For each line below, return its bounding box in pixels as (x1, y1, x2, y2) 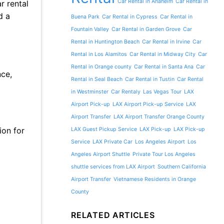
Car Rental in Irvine (142, 38, 190, 45)
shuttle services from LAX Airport (71, 163, 155, 170)
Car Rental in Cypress (102, 13, 157, 20)
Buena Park (71, 13, 99, 20)
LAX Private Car (92, 138, 132, 145)
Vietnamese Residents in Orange (113, 175, 196, 182)
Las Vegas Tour (143, 88, 181, 95)
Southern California (157, 163, 206, 170)
